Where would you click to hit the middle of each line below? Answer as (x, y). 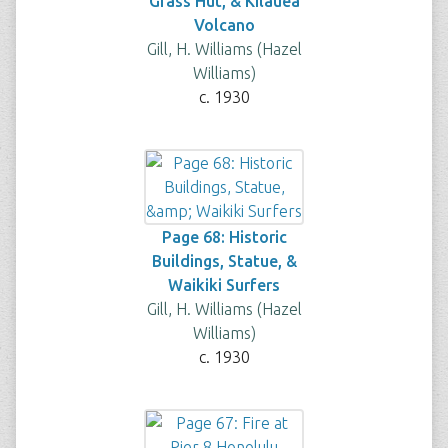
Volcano (224, 25)
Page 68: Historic (224, 237)
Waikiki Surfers (224, 285)
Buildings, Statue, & (224, 261)
